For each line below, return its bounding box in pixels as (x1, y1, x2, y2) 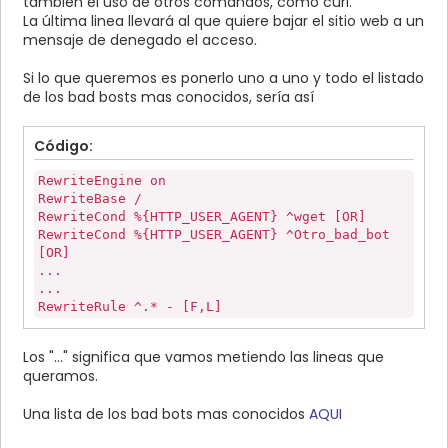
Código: (34, 136, 93, 157)
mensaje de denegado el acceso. (23, 30, 257, 51)
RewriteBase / (38, 191, 142, 207)
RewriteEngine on (38, 173, 166, 189)
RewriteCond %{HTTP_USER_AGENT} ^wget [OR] (38, 209, 366, 225)
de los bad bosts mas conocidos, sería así (23, 87, 314, 108)
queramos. (23, 366, 98, 387)
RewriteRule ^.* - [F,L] (38, 299, 222, 315)
